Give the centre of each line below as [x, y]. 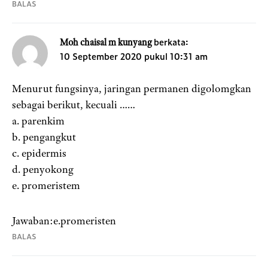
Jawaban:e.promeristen [64, 221]
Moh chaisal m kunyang [106, 43]
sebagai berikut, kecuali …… [74, 105]
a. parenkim [38, 121]
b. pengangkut [44, 137]
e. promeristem [46, 186]
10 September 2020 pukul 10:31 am [134, 56]
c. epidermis [39, 153]
